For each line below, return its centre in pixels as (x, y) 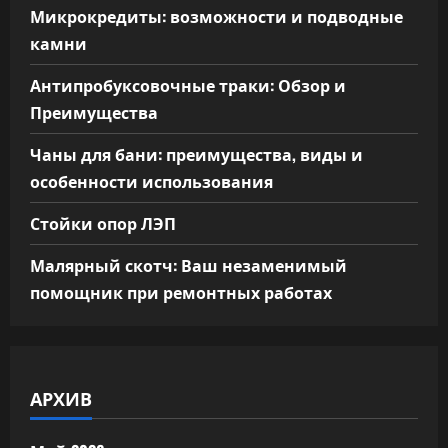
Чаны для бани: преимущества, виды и (196, 154)
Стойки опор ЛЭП (103, 223)
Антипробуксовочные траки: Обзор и (188, 85)
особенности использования (151, 181)
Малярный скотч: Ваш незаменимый (188, 265)
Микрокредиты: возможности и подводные (216, 16)
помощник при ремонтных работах (181, 292)
